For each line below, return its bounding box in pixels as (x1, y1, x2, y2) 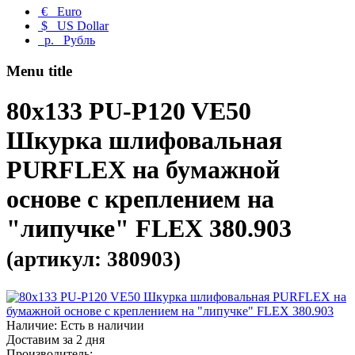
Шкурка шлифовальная (6, 126, 282, 155)
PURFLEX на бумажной (6, 155, 280, 185)
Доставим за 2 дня (6, 332, 105, 346)
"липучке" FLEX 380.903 (6, 214, 292, 243)
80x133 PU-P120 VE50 (6, 97, 251, 126)
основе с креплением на (6, 185, 274, 214)
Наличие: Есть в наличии (6, 318, 144, 332)
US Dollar (48, 19, 109, 32)
